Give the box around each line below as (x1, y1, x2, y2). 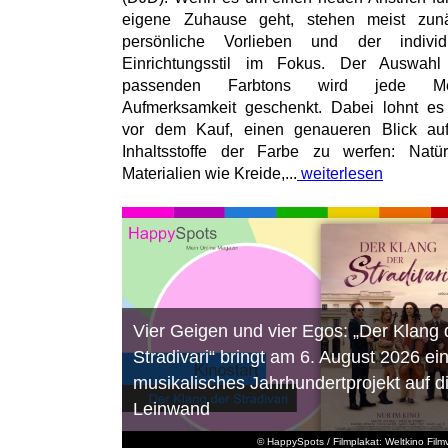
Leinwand (132, 399, 210, 420)
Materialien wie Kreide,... (122, 165, 297, 183)
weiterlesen (297, 165, 383, 183)
